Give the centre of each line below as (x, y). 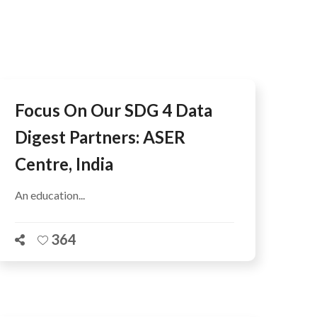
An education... (50, 195)
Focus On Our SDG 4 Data (114, 110)
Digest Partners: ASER (100, 137)
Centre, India (64, 164)
